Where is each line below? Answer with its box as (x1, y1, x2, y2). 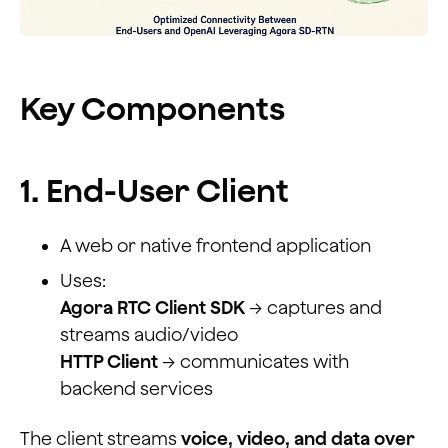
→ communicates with (158, 350, 349, 372)
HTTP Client (60, 350, 158, 372)
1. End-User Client (20, 170, 289, 209)
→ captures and (245, 296, 382, 318)
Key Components (20, 88, 285, 127)
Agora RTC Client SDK (60, 296, 245, 318)
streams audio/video (60, 323, 238, 345)
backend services (60, 377, 213, 399)
